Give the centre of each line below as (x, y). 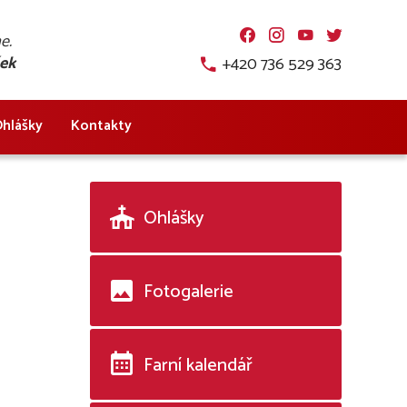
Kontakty (101, 126)
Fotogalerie (189, 292)
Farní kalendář (198, 366)
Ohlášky (174, 218)
